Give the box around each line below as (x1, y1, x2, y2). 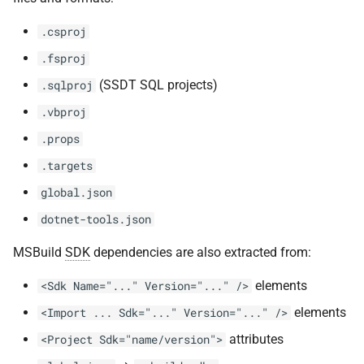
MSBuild (13, 245, 65, 260)
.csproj (41, 24, 86, 39)
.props (41, 132, 80, 146)
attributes (226, 331, 284, 347)
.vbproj (41, 105, 86, 119)
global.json (41, 185, 112, 200)
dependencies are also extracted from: (90, 245, 311, 260)
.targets (41, 158, 93, 173)
